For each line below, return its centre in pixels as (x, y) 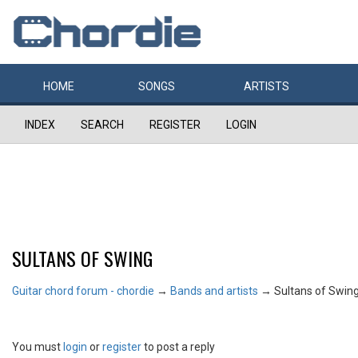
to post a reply (178, 347)
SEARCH (102, 125)
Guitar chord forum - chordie (83, 291)
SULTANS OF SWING (82, 258)
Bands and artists (214, 291)
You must (38, 347)
